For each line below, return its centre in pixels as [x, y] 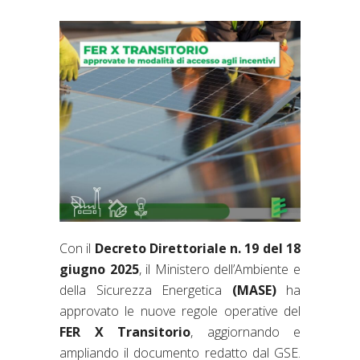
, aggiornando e [245, 331]
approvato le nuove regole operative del [180, 311]
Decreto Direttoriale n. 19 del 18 [198, 248]
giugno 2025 [99, 269]
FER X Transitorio [125, 331]
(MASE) [254, 290]
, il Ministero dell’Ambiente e [220, 269]
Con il [77, 248]
